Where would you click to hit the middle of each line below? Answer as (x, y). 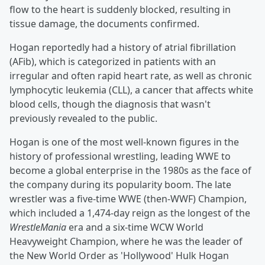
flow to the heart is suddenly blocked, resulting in (120, 10)
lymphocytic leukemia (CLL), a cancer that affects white (131, 90)
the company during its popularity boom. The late (120, 185)
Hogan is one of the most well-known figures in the (124, 142)
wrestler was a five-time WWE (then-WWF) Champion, (128, 199)
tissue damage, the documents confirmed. (104, 24)
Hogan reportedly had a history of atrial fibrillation (123, 48)
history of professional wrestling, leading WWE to (120, 156)
